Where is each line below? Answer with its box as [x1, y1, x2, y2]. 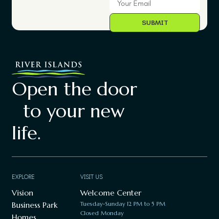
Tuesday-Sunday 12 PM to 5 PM [80, 199, 165, 207]
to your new [12, 99, 125, 123]
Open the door [12, 77, 137, 101]
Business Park [12, 199, 58, 210]
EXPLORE [12, 173, 35, 180]
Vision [12, 187, 33, 197]
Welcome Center [80, 187, 141, 197]
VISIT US [80, 173, 103, 180]
